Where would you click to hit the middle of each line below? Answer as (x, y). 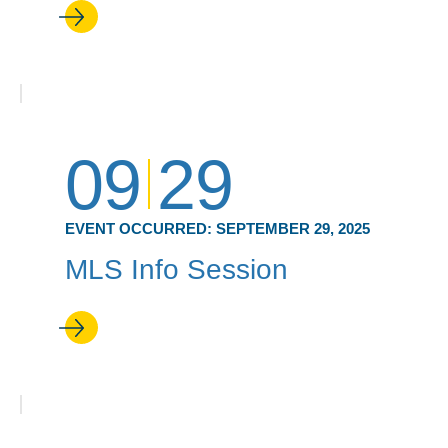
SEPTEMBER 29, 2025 (293, 228)
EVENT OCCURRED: (140, 228)
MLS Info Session (176, 269)
